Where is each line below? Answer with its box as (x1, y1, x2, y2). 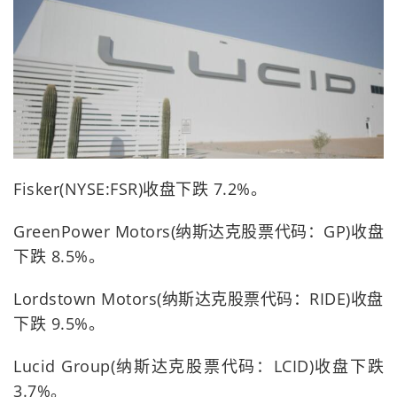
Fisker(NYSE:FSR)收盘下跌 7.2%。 (13, 178, 267, 200)
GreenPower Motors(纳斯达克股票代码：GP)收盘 (13, 221, 384, 243)
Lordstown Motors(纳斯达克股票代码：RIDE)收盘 (13, 288, 384, 310)
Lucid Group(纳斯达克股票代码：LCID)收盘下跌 (13, 355, 384, 378)
